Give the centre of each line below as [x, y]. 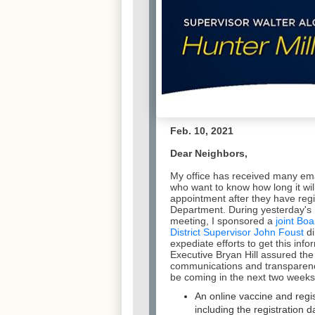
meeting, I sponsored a [223, 220]
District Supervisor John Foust [237, 232]
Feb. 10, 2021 [202, 130]
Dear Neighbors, [209, 153]
